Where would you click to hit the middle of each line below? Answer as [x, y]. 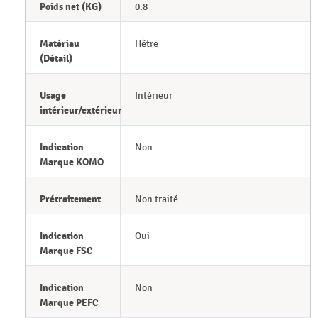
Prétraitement [70, 199]
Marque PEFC [69, 303]
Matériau [60, 44]
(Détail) [56, 59]
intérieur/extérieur [81, 111]
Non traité [156, 199]
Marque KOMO [72, 163]
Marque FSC [66, 251]
